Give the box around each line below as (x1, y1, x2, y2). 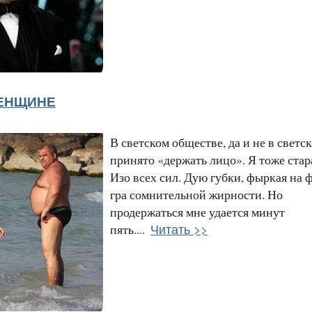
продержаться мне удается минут (110, 203, 285, 220)
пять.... (110, 220, 145, 237)
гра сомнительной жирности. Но (110, 185, 283, 203)
